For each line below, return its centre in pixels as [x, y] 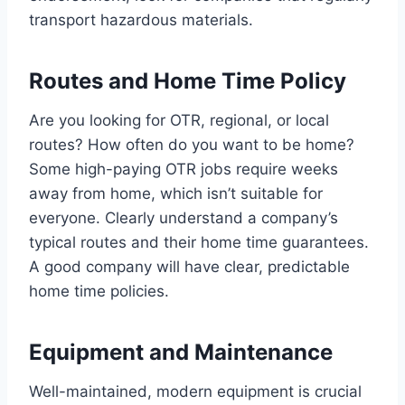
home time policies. [99, 291]
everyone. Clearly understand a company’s [184, 217]
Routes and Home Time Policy [188, 80]
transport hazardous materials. [141, 19]
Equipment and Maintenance [181, 352]
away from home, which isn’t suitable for [176, 193]
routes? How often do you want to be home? [192, 144]
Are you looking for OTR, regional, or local [179, 120]
